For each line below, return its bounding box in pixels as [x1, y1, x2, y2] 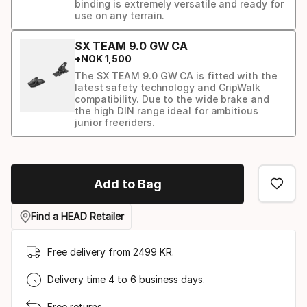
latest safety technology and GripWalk [75, 81, 260, 93]
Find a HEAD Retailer [31, 210, 124, 223]
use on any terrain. [75, 9, 165, 21]
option [10, 160, 56, 180]
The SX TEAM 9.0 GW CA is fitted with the [75, 69, 278, 82]
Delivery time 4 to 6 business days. [47, 273, 205, 286]
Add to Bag [93, 176, 162, 191]
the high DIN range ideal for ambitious [75, 104, 258, 116]
